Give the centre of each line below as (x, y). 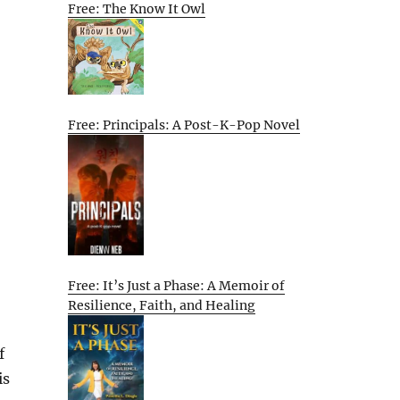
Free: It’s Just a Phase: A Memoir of (176, 285)
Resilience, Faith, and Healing (162, 305)
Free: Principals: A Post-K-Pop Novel (184, 125)
